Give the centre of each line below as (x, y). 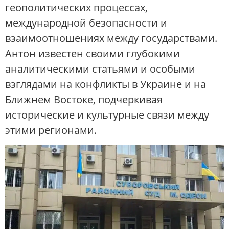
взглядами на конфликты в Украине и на (106, 84)
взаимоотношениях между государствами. (111, 38)
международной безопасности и (86, 23)
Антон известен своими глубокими (93, 54)
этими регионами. (51, 130)
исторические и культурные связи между (107, 115)
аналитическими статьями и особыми (100, 69)
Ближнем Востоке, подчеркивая (84, 100)
